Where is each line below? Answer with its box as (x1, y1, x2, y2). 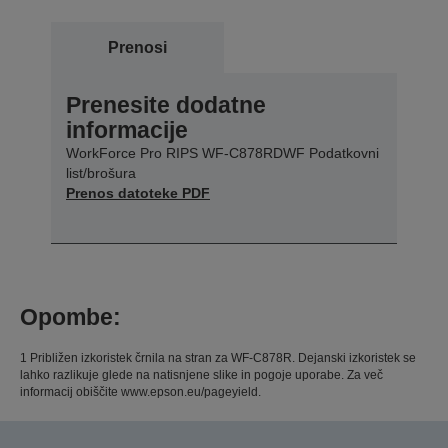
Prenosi (108, 38, 167, 56)
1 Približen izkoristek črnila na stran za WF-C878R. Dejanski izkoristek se (20, 350, 416, 365)
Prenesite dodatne (66, 91, 266, 118)
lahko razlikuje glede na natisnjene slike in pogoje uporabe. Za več (20, 367, 383, 382)
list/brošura (66, 164, 136, 181)
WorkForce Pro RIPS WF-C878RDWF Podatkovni (66, 144, 379, 161)
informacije (66, 116, 188, 143)
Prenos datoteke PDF (66, 184, 210, 201)
